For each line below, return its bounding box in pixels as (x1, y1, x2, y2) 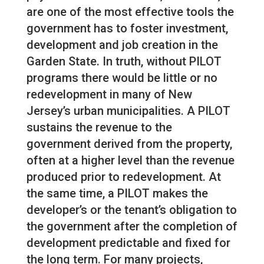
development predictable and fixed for (26, 236, 230, 250)
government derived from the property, (26, 137, 232, 151)
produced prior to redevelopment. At (26, 170, 221, 184)
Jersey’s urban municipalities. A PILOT (26, 104, 230, 118)
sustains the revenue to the (26, 120, 172, 135)
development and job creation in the (26, 38, 218, 52)
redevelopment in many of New (26, 87, 192, 102)
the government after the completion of (26, 219, 237, 234)
